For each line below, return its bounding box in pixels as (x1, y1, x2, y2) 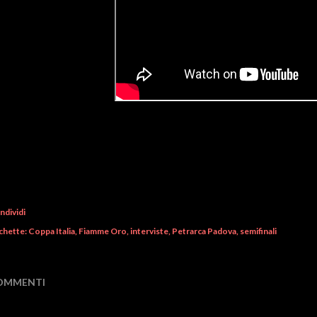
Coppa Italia (28, 225, 75, 236)
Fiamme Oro (79, 225, 127, 236)
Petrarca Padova (172, 225, 236, 236)
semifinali (240, 225, 277, 236)
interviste (130, 225, 168, 236)
